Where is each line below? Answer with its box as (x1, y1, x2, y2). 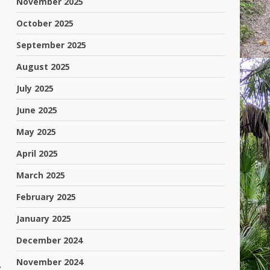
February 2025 (16, 191, 77, 202)
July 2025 (16, 83, 54, 94)
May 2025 (16, 126, 57, 137)
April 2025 (16, 148, 58, 159)
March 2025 (16, 169, 66, 181)
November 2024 (16, 256, 84, 268)
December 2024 (16, 234, 83, 246)
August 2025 (16, 61, 71, 72)
